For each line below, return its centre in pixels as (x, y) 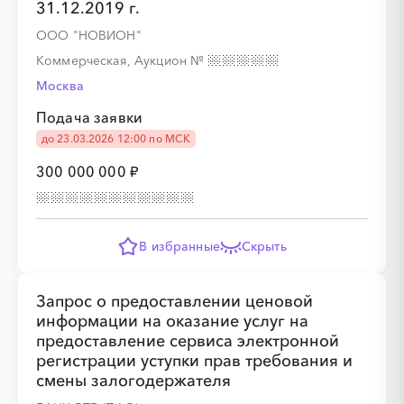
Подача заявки (90, 117)
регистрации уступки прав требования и (194, 361)
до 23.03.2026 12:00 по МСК (116, 138)
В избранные (179, 246)
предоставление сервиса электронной (188, 341)
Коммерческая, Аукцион (114, 60)
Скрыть (264, 246)
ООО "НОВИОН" (89, 35)
